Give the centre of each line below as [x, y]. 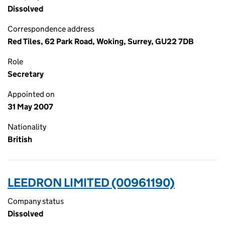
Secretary [26, 74]
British [20, 139]
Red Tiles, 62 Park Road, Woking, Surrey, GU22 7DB [101, 41]
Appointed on [31, 94]
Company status [36, 201]
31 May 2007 [30, 107]
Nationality [27, 127]
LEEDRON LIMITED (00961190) [91, 183]
